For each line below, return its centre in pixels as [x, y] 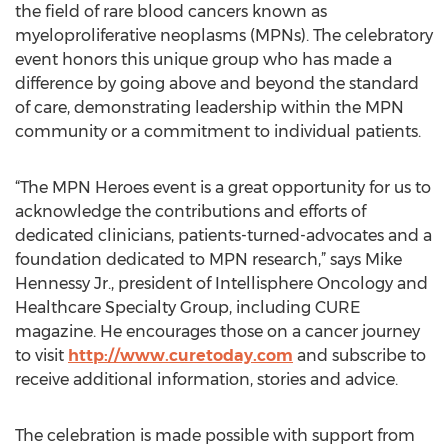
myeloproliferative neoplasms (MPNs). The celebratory [224, 35]
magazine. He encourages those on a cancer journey [217, 331]
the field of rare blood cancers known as [171, 11]
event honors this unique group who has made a [203, 59]
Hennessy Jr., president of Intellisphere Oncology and [221, 283]
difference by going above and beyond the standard [217, 83]
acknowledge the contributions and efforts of [190, 211]
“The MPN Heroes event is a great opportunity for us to [223, 187]
